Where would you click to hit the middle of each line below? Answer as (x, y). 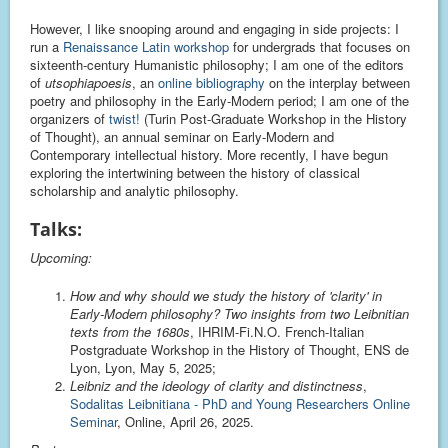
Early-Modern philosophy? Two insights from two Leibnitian (239, 313)
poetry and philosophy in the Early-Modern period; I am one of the (219, 100)
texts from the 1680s (130, 331)
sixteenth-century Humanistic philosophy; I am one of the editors (217, 64)
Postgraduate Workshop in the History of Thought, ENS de (239, 349)
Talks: (56, 229)
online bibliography (211, 82)
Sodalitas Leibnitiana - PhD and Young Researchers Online (240, 403)
